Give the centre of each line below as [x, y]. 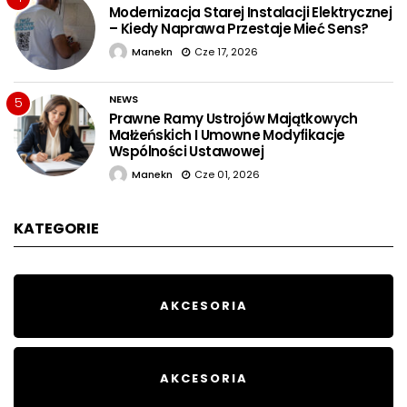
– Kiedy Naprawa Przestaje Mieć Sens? [239, 28]
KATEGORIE [56, 228]
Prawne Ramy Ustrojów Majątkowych [233, 118]
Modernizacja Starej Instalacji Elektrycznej [251, 12]
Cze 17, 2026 [226, 51]
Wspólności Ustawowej [186, 151]
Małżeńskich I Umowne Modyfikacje [227, 134]
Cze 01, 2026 [227, 174]
